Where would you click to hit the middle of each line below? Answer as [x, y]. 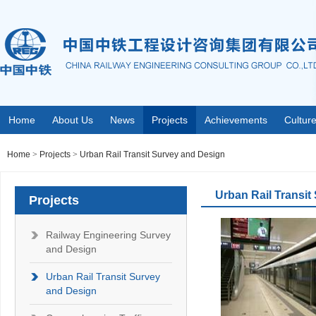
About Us [73, 120]
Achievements [236, 120]
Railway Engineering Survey [108, 235]
